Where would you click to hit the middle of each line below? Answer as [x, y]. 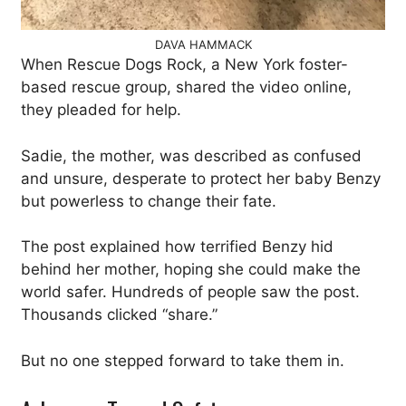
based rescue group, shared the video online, [186, 87]
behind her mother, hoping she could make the [191, 269]
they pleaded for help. [101, 110]
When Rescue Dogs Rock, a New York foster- [184, 64]
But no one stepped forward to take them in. [183, 360]
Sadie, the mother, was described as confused [191, 155]
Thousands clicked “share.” [119, 314]
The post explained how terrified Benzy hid [177, 246]
